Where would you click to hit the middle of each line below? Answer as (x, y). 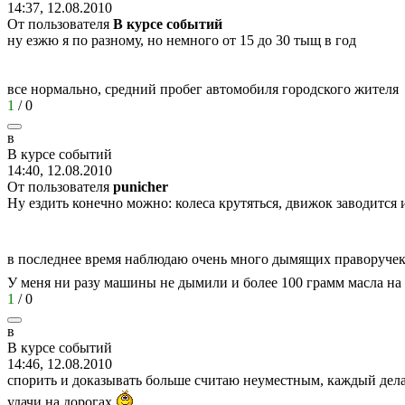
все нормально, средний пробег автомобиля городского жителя (203, 89)
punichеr (141, 186)
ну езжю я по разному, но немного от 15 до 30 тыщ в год (182, 40)
